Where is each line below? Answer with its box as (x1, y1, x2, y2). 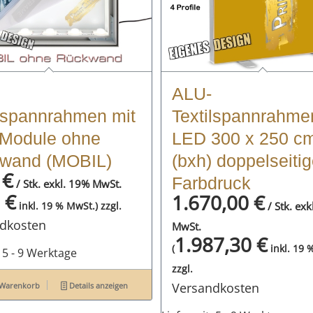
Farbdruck (172, 173, 252, 193)
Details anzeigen (67, 279, 129, 291)
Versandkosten (172, 279, 260, 296)
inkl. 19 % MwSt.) (15, 199, 98, 212)
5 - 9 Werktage (1, 245, 77, 261)
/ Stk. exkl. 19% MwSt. (13, 176, 122, 191)
